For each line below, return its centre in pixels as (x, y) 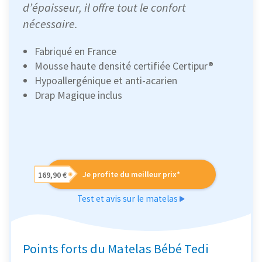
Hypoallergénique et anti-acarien (106, 80)
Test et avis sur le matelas (128, 198)
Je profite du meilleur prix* (131, 174)
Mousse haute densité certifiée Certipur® (124, 65)
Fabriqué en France (75, 51)
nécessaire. (50, 23)
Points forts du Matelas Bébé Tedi (116, 248)
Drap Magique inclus (78, 95)
